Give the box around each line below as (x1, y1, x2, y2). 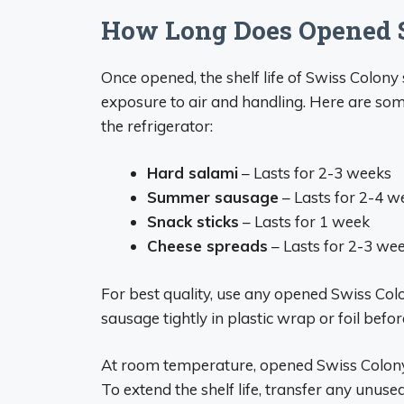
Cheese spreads (147, 236, 268, 255)
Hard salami (147, 163, 238, 182)
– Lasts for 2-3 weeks (238, 163, 391, 182)
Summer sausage (147, 188, 279, 207)
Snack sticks (147, 212, 239, 231)
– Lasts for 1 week (239, 212, 370, 231)
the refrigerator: (101, 115, 213, 135)
